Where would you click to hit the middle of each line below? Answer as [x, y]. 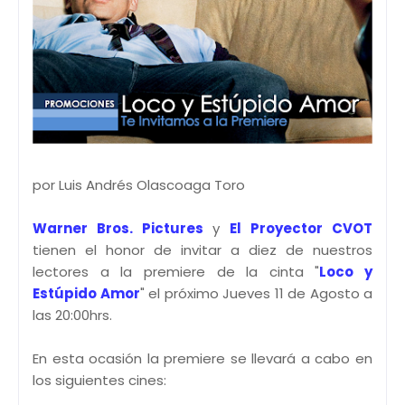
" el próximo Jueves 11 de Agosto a [256, 293]
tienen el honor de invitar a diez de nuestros [202, 250]
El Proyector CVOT [301, 228]
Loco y [346, 271]
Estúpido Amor [86, 293]
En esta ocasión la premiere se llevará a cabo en [202, 358]
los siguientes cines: [99, 380]
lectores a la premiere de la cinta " [176, 271]
